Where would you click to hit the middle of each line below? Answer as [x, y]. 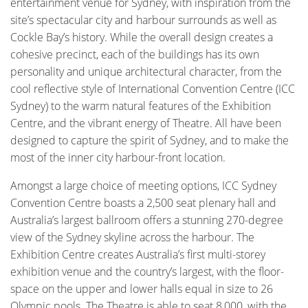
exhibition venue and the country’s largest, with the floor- [147, 271]
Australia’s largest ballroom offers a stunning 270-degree [147, 220]
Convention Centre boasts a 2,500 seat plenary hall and [143, 202]
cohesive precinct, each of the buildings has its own [135, 54]
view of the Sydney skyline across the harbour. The [132, 237]
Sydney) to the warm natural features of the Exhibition [141, 106]
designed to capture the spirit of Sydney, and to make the [150, 140]
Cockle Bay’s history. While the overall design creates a [142, 37]
